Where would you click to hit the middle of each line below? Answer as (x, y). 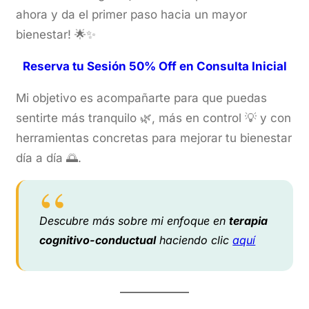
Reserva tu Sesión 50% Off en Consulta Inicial (154, 67)
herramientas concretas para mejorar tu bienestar (154, 138)
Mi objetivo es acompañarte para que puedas (142, 98)
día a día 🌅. (49, 158)
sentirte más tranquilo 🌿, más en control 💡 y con (154, 118)
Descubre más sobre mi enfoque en (134, 221)
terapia (249, 221)
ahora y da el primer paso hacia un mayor (132, 15)
